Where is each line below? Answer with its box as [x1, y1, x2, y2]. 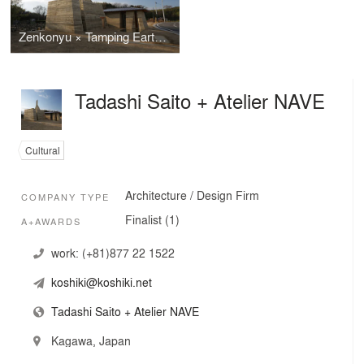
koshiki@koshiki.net [50, 273, 152, 290]
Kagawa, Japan [50, 331, 131, 349]
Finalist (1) [125, 211, 180, 228]
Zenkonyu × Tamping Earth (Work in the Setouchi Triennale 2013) [154, 27, 167, 45]
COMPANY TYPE [21, 189, 110, 203]
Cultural [25, 143, 60, 158]
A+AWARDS [21, 214, 81, 227]
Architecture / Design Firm [125, 187, 259, 204]
